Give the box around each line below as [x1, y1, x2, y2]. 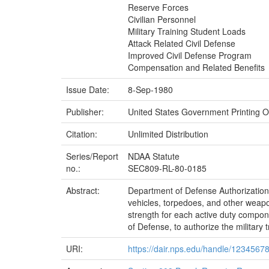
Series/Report [66, 150, 118, 162]
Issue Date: [66, 83, 112, 95]
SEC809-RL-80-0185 [128, 162, 207, 174]
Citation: [66, 128, 100, 140]
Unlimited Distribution [128, 128, 208, 140]
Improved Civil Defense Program [128, 49, 252, 61]
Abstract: [66, 184, 102, 196]
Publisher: [66, 106, 106, 118]
